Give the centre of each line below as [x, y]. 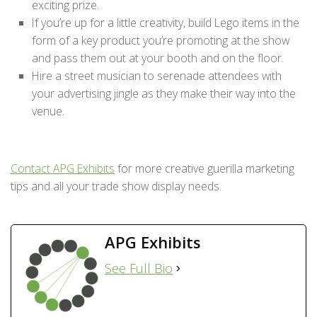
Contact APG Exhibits [63, 169]
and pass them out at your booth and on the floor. [158, 58]
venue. [48, 111]
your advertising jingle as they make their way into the [164, 94]
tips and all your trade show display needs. [116, 186]
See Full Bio [139, 269]
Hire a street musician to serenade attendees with [157, 76]
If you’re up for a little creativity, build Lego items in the [166, 23]
